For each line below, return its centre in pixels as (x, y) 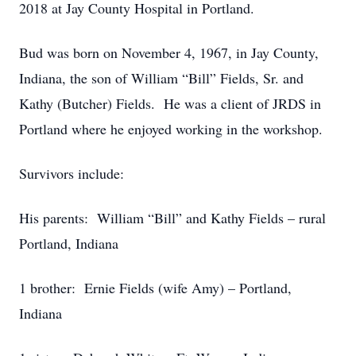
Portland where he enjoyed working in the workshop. (171, 129)
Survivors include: (72, 173)
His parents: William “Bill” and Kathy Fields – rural (172, 218)
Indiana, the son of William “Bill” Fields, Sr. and (161, 78)
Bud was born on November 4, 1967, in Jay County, (169, 52)
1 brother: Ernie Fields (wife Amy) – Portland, (155, 288)
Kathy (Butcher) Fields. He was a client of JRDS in (170, 103)
